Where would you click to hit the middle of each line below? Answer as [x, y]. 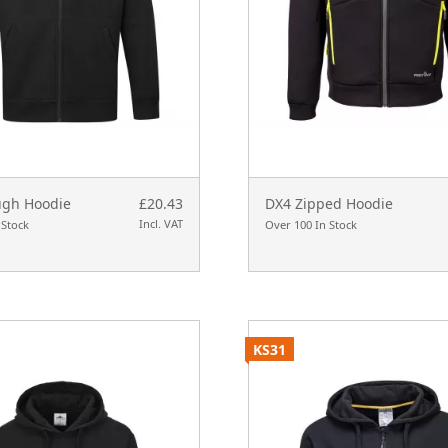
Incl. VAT [160, 224]
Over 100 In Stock [310, 225]
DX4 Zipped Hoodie [328, 204]
